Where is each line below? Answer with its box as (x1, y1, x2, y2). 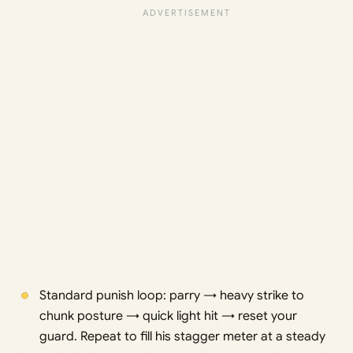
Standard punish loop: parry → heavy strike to (39, 288, 304, 304)
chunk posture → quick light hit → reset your (39, 308, 297, 325)
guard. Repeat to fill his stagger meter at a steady (39, 329, 325, 345)
